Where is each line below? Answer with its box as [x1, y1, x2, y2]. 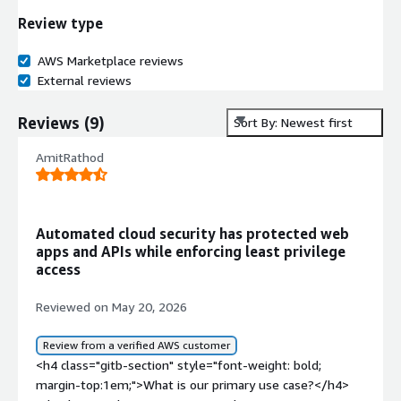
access [36, 260, 81, 278]
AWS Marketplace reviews [38, 53, 183, 69]
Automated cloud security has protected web [36, 224, 349, 243]
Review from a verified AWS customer [43, 337, 230, 352]
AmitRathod [36, 149, 104, 166]
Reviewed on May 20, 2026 [36, 298, 187, 314]
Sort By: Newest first [234, 115, 353, 131]
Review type [18, 14, 103, 33]
